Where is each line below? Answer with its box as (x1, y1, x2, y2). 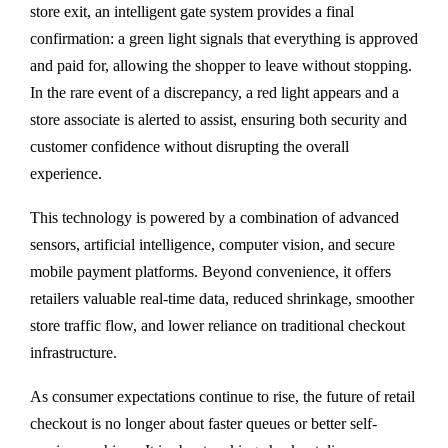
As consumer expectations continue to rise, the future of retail (30, 388, 415, 406)
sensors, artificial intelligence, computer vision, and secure (30, 236, 395, 254)
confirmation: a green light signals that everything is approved (30, 30, 418, 48)
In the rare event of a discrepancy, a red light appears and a (30, 84, 399, 102)
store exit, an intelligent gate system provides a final (30, 3, 354, 21)
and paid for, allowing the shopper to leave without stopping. (30, 57, 412, 75)
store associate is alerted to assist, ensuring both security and (30, 111, 407, 129)
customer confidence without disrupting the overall (30, 138, 349, 156)
